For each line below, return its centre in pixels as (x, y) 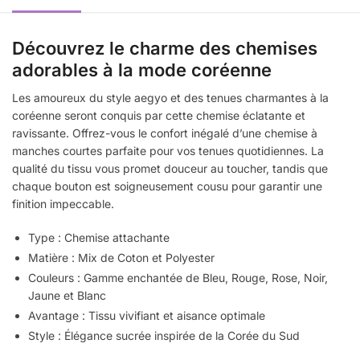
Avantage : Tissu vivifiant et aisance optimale (147, 315)
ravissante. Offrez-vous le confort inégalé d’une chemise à (165, 133)
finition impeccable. (63, 204)
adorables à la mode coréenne (142, 70)
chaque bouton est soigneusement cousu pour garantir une (167, 186)
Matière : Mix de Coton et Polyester (121, 257)
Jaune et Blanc (67, 295)
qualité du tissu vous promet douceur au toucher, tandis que (170, 169)
